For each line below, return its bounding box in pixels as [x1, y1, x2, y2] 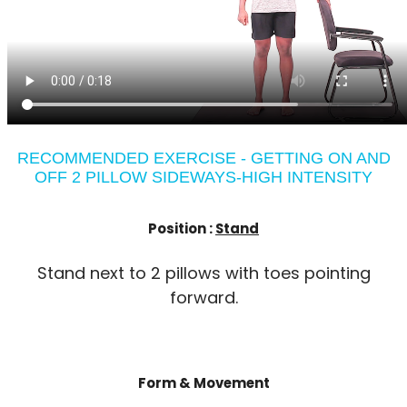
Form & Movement [137, 373, 270, 393]
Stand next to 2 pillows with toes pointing [36, 262, 371, 285]
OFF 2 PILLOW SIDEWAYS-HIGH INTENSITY [35, 167, 372, 186]
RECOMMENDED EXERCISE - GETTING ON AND [16, 148, 391, 167]
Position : [148, 218, 215, 238]
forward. [169, 286, 238, 310]
